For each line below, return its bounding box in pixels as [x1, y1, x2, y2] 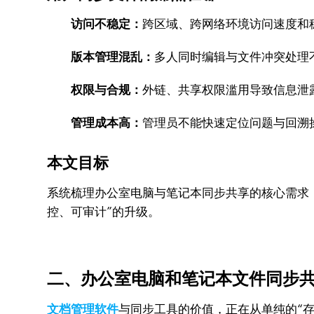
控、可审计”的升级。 [47, 205, 161, 219]
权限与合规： [71, 83, 143, 97]
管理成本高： [71, 116, 143, 130]
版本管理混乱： [71, 50, 155, 64]
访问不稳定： [71, 17, 143, 31]
